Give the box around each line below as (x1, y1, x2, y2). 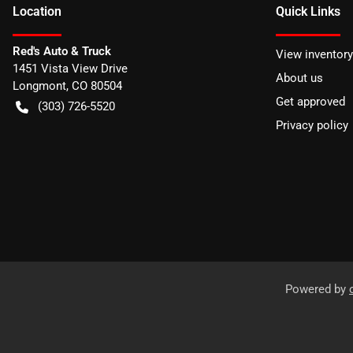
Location (13, 3, 61, 19)
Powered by (285, 281, 349, 296)
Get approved (276, 94, 345, 109)
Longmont (13, 78, 66, 93)
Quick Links (276, 3, 340, 19)
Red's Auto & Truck (13, 43, 111, 58)
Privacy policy (276, 117, 348, 132)
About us (276, 70, 323, 85)
